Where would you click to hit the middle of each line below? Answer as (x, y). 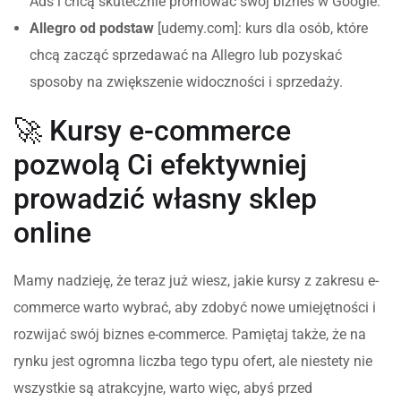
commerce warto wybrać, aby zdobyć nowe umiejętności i (195, 307)
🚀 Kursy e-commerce (152, 130)
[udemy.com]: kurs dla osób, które (261, 28)
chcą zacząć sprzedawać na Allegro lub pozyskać (186, 55)
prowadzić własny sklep (165, 198)
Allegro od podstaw (92, 28)
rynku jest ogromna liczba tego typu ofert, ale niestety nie (193, 361)
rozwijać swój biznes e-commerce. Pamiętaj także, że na (190, 334)
